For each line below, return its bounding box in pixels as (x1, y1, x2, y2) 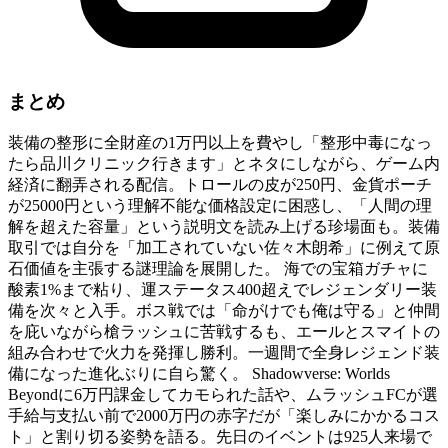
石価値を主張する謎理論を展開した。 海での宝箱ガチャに (8, 260, 428, 278)
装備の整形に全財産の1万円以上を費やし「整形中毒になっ (8, 134, 432, 152)
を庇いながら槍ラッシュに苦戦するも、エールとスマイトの (8, 323, 440, 341)
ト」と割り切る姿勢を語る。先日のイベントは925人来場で (8, 428, 432, 446)
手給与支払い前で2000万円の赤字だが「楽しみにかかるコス (8, 407, 440, 425)
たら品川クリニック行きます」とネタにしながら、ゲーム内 (8, 155, 440, 173)
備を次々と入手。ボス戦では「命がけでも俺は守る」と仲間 (8, 302, 440, 320)
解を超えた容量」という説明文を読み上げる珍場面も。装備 (8, 218, 440, 236)
